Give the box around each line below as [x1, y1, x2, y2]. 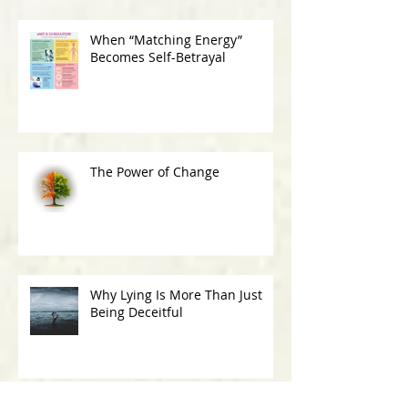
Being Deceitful [90, 302, 183, 321]
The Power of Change [90, 162, 219, 180]
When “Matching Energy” [90, 30, 242, 48]
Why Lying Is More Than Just [90, 285, 262, 303]
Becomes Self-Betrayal [90, 47, 226, 66]
